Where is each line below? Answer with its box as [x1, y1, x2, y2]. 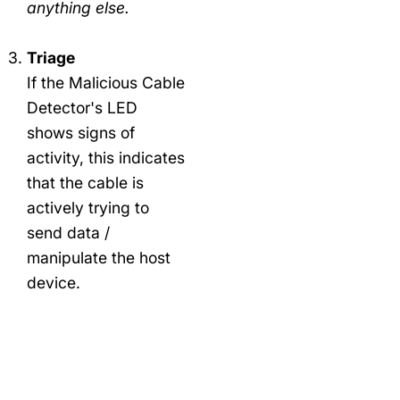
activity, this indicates [27, 147, 185, 167]
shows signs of [27, 122, 135, 142]
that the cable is [27, 172, 144, 192]
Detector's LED [27, 97, 137, 117]
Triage [27, 47, 75, 67]
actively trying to [27, 197, 149, 217]
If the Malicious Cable [27, 72, 185, 92]
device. [27, 272, 80, 292]
